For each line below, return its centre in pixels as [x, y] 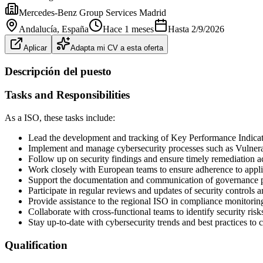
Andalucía [38, 29]
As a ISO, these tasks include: [60, 118]
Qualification [36, 245]
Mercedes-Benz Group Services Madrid [92, 12]
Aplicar [35, 48]
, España [73, 29]
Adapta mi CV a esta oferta [117, 48]
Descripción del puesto [58, 71]
